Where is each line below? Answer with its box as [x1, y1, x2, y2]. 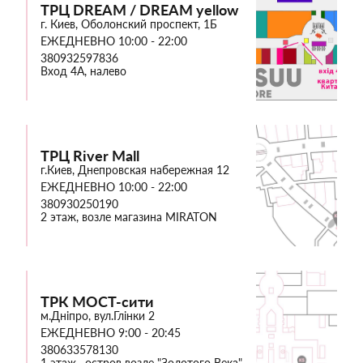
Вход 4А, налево [41, 63, 126, 78]
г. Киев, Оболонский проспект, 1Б [41, 16, 217, 31]
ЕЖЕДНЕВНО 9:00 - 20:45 [41, 325, 181, 340]
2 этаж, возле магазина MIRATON [41, 209, 217, 224]
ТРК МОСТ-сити [41, 292, 154, 310]
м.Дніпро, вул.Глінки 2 [41, 308, 155, 322]
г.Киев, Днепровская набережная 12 [41, 162, 229, 177]
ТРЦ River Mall [41, 146, 139, 164]
